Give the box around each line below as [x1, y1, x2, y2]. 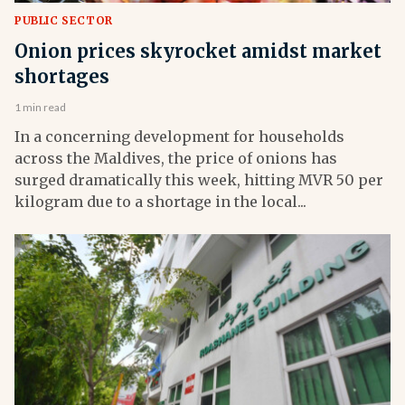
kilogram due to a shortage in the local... [14, 193, 306, 212]
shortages [14, 65, 109, 89]
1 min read [14, 100, 66, 115]
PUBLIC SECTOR [14, 14, 113, 28]
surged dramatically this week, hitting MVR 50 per [14, 171, 383, 190]
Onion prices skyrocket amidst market [14, 40, 381, 63]
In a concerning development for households [14, 127, 344, 146]
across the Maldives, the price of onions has [14, 149, 337, 168]
